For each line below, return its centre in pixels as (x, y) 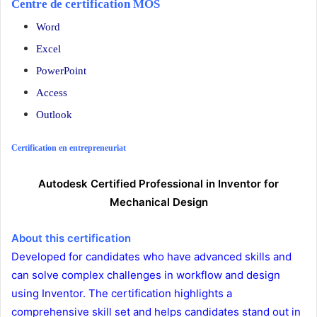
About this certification (71, 238)
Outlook (54, 115)
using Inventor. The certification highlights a (122, 294)
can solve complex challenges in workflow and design (146, 275)
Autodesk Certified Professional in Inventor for (158, 184)
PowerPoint (61, 71)
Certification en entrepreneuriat (69, 148)
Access (52, 93)
